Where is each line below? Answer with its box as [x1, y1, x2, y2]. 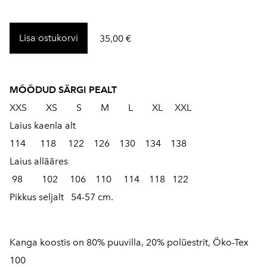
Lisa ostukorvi [19, 32, 78, 44]
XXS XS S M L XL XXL [10, 102, 201, 113]
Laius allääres [10, 156, 68, 167]
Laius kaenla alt [10, 120, 76, 131]
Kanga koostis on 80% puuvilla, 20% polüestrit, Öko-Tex [10, 237, 249, 248]
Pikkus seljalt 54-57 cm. [10, 191, 128, 203]
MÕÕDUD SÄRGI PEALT [10, 84, 124, 95]
